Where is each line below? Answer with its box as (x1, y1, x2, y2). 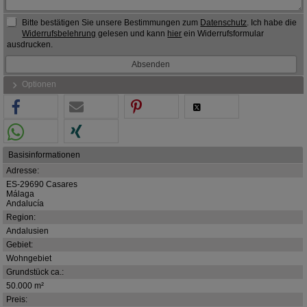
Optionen (20, 79, 56, 89)
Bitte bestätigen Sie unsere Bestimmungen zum (22, 17, 201, 27)
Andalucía (6, 198, 44, 208)
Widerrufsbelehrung (22, 28, 97, 38)
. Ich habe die (247, 17, 297, 27)
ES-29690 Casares (6, 179, 77, 189)
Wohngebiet (6, 253, 51, 263)
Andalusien (6, 225, 49, 236)
